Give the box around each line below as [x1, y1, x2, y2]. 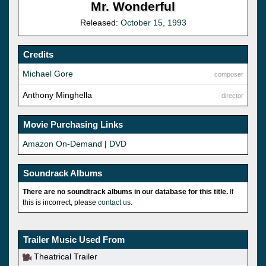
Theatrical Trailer [31, 252, 97, 262]
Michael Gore [23, 68, 73, 78]
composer [214, 70, 243, 78]
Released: [80, 17, 121, 27]
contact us [98, 198, 131, 207]
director [221, 91, 243, 99]
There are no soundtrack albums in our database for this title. [23, 187, 228, 196]
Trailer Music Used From [23, 234, 125, 245]
